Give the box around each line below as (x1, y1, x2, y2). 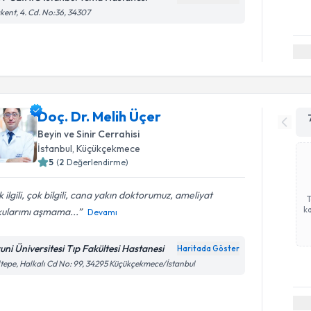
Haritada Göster (177, 243, 240, 253)
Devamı (87, 206, 118, 217)
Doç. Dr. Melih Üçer (37, 107, 162, 125)
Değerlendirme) (67, 156, 129, 167)
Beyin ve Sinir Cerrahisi (37, 127, 140, 140)
